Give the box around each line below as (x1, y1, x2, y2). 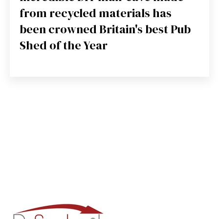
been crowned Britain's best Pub (20, 21, 191, 37)
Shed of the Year (20, 37, 108, 53)
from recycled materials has (20, 4, 172, 21)
